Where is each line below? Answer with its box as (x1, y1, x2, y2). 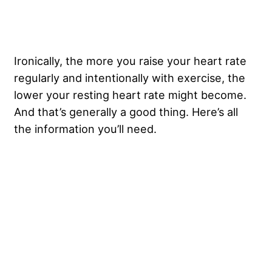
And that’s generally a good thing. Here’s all (14, 105, 238, 119)
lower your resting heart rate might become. (14, 88, 246, 102)
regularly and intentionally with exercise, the (14, 71, 245, 85)
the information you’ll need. (14, 122, 157, 136)
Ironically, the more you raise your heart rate (14, 54, 246, 68)
